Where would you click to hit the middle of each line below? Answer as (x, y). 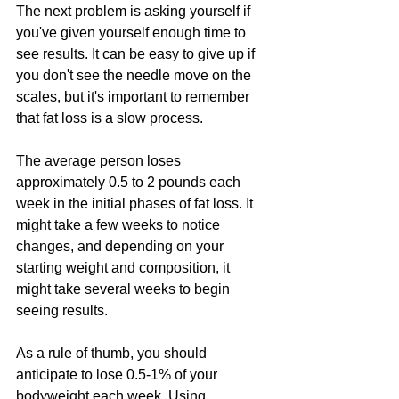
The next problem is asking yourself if (135, 11)
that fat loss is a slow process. (110, 118)
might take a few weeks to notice (120, 224)
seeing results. (62, 310)
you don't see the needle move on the (135, 75)
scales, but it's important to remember (134, 96)
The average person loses (100, 160)
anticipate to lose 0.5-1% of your (118, 374)
